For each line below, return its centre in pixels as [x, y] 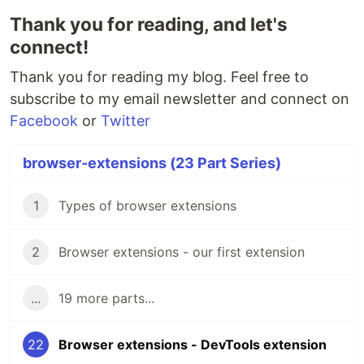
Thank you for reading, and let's [149, 24]
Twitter [126, 121]
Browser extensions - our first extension [182, 252]
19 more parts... [106, 299]
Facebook [44, 121]
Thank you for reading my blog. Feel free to [159, 77]
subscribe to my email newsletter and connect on [180, 99]
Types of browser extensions [147, 206]
